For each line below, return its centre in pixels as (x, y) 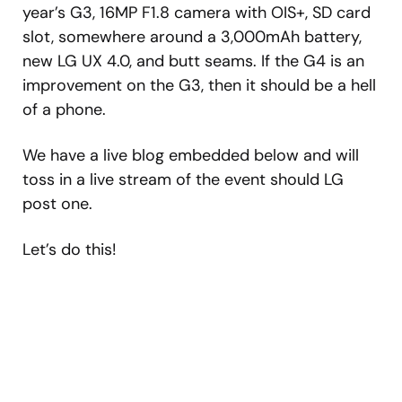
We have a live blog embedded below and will (191, 155)
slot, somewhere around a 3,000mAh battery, (192, 36)
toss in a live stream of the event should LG (183, 179)
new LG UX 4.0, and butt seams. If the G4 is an (193, 61)
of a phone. (64, 109)
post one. (57, 203)
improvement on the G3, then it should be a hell (199, 85)
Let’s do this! (69, 249)
